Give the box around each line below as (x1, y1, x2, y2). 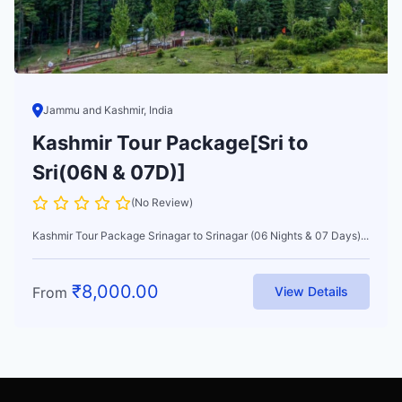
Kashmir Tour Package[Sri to (32, 130, 309, 154)
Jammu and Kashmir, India (43, 102, 173, 117)
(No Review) (131, 195, 193, 209)
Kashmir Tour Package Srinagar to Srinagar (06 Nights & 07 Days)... (32, 228, 369, 242)
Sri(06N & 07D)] (32, 160, 186, 184)
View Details (275, 283, 348, 299)
